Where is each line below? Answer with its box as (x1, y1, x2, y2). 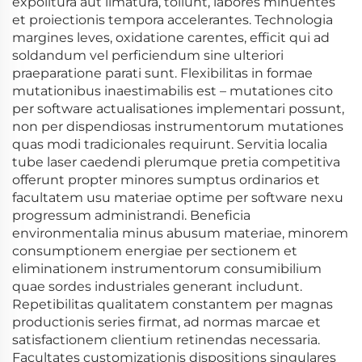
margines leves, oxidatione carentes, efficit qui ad (12, 30, 330, 45)
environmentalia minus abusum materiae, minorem (12, 225, 348, 241)
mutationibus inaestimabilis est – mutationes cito (12, 83, 333, 99)
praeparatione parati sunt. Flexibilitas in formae (12, 65, 313, 81)
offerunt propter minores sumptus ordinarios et (12, 172, 320, 187)
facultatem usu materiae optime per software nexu (12, 190, 343, 205)
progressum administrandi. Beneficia (12, 208, 250, 223)
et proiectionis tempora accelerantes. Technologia (12, 12, 333, 27)
